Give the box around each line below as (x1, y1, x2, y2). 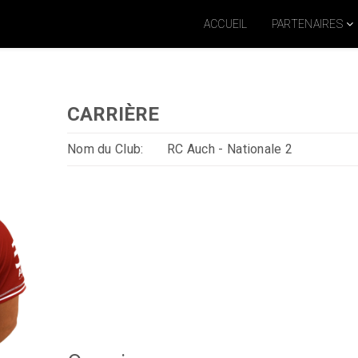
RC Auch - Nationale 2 (166, 141, 293, 157)
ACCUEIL (203, 18, 248, 30)
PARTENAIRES (271, 18, 344, 30)
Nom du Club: (66, 141, 144, 157)
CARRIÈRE (66, 103, 159, 125)
